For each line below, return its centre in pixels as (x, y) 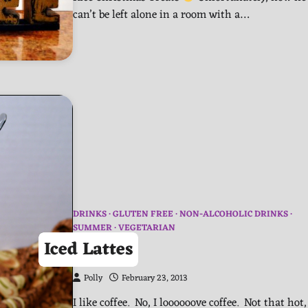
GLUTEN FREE (143, 214)
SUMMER (92, 228)
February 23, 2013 (155, 278)
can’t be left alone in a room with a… (161, 15)
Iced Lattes (88, 250)
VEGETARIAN (147, 228)
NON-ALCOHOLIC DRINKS (234, 214)
